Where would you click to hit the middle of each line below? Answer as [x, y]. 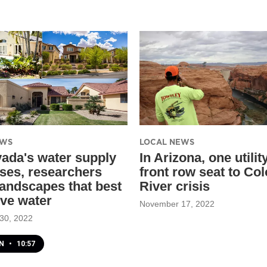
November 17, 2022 [177, 204]
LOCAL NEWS [167, 142]
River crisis [175, 186]
